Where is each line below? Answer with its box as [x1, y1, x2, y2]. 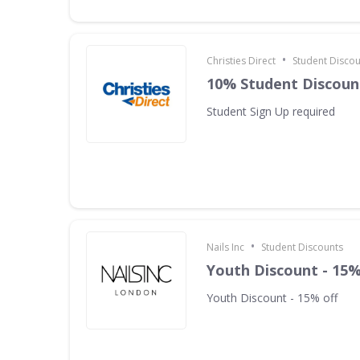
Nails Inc [207, 240, 244, 254]
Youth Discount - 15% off [207, 290, 337, 305]
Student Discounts [261, 240, 343, 254]
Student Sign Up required [207, 104, 335, 119]
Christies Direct [207, 54, 276, 67]
